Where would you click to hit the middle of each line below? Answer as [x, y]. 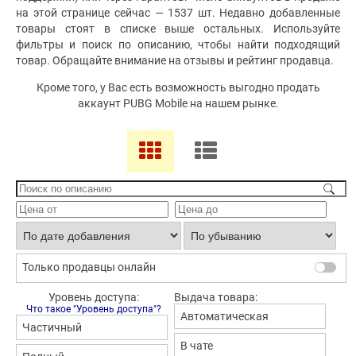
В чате [196, 346]
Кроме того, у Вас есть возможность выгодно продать [178, 87]
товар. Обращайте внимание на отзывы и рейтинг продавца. [175, 60]
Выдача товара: [215, 298]
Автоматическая [224, 317]
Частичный [52, 328]
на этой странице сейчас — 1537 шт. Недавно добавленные [178, 13]
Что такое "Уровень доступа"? [93, 310]
